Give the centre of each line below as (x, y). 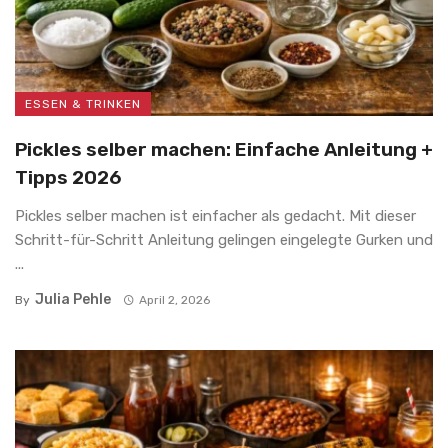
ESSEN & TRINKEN (83, 103)
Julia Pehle (73, 299)
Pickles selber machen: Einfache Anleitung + (224, 149)
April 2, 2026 (174, 299)
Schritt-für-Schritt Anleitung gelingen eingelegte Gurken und (224, 239)
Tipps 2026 (68, 177)
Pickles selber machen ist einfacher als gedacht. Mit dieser (215, 215)
